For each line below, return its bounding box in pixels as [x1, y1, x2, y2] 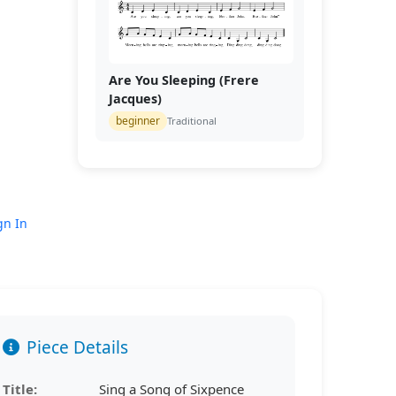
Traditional [166, 114, 217, 127]
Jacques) [108, 90, 162, 107]
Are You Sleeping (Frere [108, 72, 259, 88]
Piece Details [26, 336, 128, 359]
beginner [115, 113, 160, 128]
